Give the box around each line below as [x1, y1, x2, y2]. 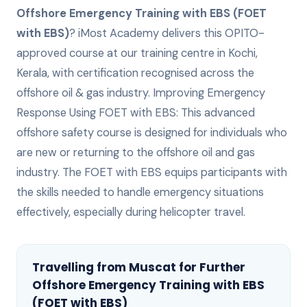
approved [16, 45, 69, 60]
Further [199, 259, 245, 275]
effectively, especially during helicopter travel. [16, 204, 245, 219]
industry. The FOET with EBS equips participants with [16, 164, 287, 180]
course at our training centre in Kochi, [69, 45, 258, 60]
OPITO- [225, 25, 265, 40]
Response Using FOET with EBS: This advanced [16, 105, 255, 120]
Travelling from [32, 259, 129, 275]
